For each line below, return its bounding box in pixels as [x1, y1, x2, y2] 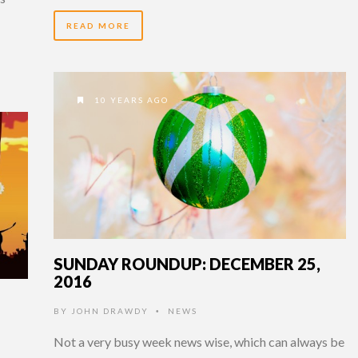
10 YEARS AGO [91, 94, 169, 105]
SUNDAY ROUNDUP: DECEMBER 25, [54, 253, 320, 273]
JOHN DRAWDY [71, 305, 149, 316]
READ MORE [66, 20, 130, 30]
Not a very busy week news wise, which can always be [54, 333, 344, 349]
